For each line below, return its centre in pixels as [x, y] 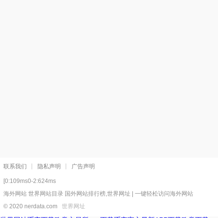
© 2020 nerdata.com [33, 207]
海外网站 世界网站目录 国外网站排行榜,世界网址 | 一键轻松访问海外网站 [98, 194]
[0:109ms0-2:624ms [30, 181]
